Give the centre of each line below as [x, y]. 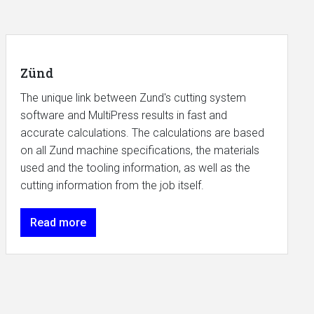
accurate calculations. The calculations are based [142, 132]
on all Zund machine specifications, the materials [139, 150]
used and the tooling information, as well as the [135, 168]
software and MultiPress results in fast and [123, 115]
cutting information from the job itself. [112, 185]
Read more [58, 222]
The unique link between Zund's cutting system [133, 97]
